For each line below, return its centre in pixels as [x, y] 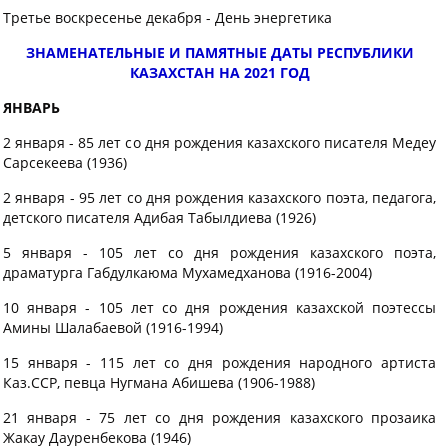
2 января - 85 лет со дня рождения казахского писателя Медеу [219, 142]
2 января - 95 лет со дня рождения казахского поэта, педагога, [219, 197]
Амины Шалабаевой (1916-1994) [113, 327]
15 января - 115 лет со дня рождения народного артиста [219, 362]
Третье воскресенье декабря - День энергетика [167, 17]
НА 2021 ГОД [264, 72]
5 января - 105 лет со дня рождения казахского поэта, [219, 252]
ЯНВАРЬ [31, 107]
